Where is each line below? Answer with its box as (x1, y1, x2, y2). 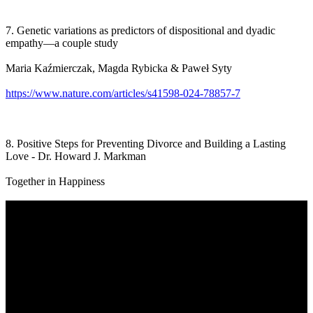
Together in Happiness (6, 175, 105, 187)
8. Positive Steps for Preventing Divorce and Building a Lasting (6, 137, 286, 150)
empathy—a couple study (6, 36, 118, 49)
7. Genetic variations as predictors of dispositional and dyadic (6, 24, 275, 36)
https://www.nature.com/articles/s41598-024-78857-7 (6, 87, 240, 99)
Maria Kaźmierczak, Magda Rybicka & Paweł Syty (6, 61, 232, 74)
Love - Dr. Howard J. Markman (6, 150, 146, 162)
